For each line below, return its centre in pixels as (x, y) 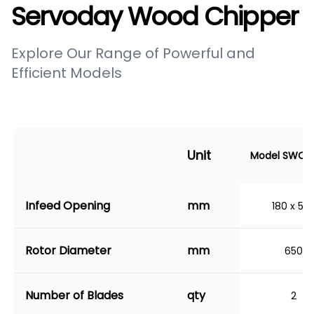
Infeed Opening (68, 205)
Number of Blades (74, 295)
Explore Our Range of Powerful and (133, 54)
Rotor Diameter (68, 250)
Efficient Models (67, 73)
